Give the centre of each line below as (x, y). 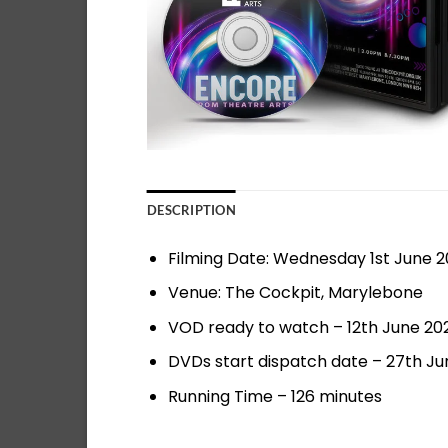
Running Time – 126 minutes (274, 396)
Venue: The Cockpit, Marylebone (295, 293)
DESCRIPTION (191, 209)
